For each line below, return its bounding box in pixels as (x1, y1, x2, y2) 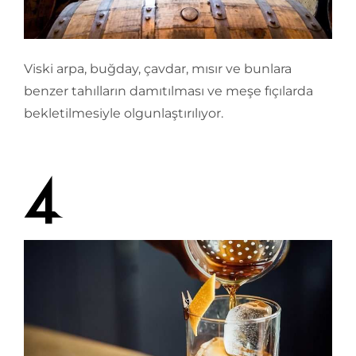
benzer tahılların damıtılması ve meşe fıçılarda (24, 83, 313, 99)
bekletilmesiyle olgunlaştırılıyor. (24, 105, 223, 121)
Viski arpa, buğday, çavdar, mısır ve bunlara (24, 60, 292, 76)
